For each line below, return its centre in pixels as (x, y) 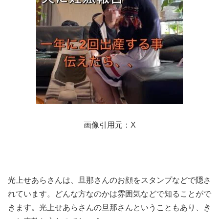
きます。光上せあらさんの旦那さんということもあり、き (109, 208)
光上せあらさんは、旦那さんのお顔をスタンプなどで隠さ (109, 180)
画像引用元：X (109, 125)
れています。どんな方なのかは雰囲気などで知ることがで (109, 194)
